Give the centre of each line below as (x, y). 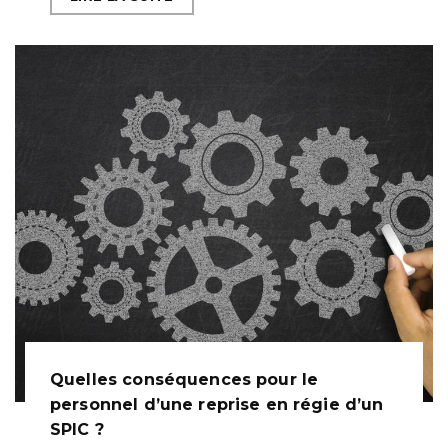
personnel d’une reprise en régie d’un (217, 405)
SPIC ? (77, 430)
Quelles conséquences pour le (184, 380)
